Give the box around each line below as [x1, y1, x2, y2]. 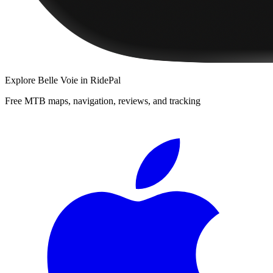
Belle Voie [38, 74, 78, 85]
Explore [5, 74, 38, 85]
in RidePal [78, 74, 121, 85]
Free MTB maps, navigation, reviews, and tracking [5, 95, 200, 106]
